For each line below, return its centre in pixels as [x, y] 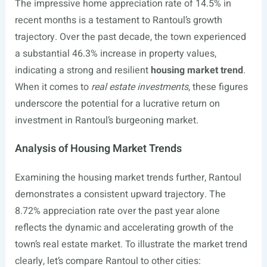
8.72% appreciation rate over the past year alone [117, 211]
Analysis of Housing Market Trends [98, 149]
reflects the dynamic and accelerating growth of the [124, 228]
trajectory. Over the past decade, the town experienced [130, 37]
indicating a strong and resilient [83, 71]
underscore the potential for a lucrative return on [117, 104]
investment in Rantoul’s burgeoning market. [106, 121]
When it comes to [53, 87]
